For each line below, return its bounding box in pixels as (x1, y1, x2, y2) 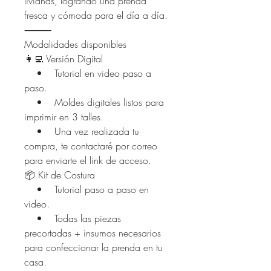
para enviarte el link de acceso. (24, 153, 151, 167)
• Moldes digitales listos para (24, 95, 164, 109)
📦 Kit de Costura (24, 168, 95, 181)
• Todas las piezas (24, 211, 121, 225)
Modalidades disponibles (24, 37, 126, 51)
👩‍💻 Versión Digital (24, 51, 103, 65)
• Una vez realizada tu (24, 124, 139, 138)
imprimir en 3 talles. (24, 109, 103, 123)
